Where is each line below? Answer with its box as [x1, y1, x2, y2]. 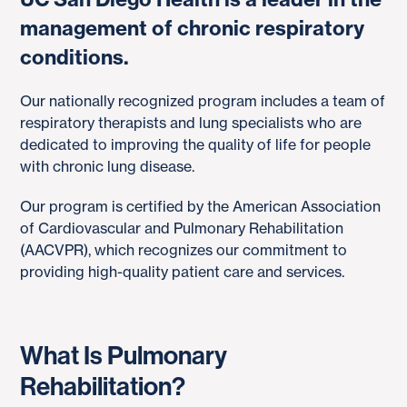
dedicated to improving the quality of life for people [20, 135, 371, 154]
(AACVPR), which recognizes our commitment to [20, 241, 347, 259]
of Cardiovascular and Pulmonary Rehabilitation [20, 219, 343, 237]
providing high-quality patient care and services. [20, 263, 344, 281]
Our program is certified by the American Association [20, 197, 381, 215]
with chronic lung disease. [20, 157, 198, 175]
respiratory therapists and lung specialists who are [20, 114, 362, 132]
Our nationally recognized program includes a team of [20, 92, 385, 110]
